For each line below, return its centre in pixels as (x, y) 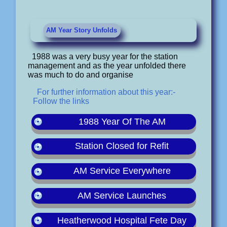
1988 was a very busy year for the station (105, 56)
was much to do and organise (80, 74)
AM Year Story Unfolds (82, 30)
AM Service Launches (122, 196)
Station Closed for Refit (122, 146)
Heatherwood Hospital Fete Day (122, 220)
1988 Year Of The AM (122, 121)
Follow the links (61, 101)
